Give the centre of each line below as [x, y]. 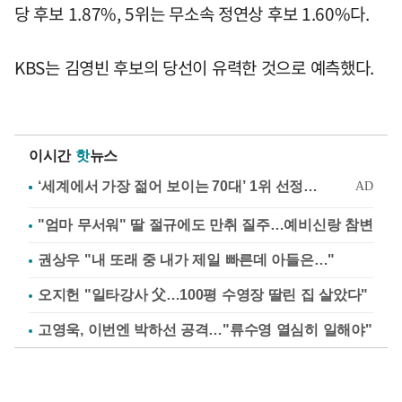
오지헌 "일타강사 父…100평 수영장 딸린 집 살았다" [203, 295]
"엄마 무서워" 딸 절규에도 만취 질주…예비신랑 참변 [205, 225]
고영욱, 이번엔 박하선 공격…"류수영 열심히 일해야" [205, 330]
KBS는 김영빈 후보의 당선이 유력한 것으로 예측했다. [194, 67]
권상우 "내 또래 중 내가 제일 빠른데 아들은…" [186, 260]
